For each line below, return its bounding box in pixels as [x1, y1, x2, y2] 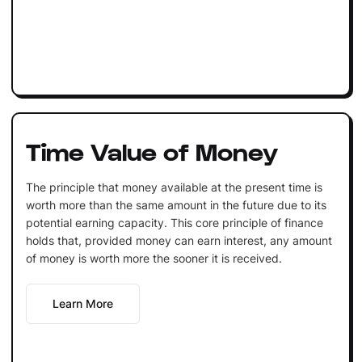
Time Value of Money [25, 135, 278, 165]
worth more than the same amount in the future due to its [25, 197, 326, 212]
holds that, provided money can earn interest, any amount [25, 233, 332, 247]
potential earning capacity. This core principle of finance [25, 215, 323, 229]
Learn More [52, 296, 113, 310]
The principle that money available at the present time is [25, 179, 322, 194]
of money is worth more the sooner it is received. [25, 250, 282, 265]
